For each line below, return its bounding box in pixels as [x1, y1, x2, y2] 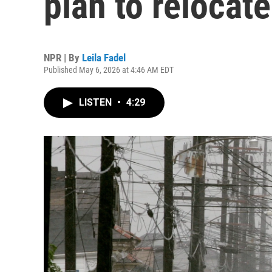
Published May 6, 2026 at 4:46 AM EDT [44, 65, 174, 75]
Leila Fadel [82, 52, 126, 64]
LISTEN [79, 97, 114, 108]
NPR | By [44, 52, 82, 64]
